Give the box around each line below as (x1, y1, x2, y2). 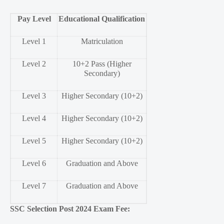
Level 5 (22, 136, 46, 145)
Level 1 (22, 37, 46, 46)
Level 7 (22, 181, 46, 190)
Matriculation (80, 37, 123, 46)
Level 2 (22, 59, 46, 68)
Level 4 (22, 114, 46, 123)
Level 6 (22, 159, 46, 168)
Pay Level (17, 14, 51, 23)
